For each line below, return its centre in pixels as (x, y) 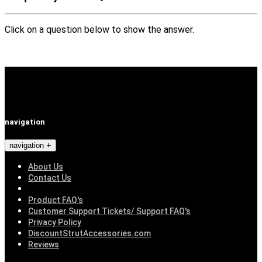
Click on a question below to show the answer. (99, 30)
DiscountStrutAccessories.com (89, 233)
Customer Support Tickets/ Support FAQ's (109, 211)
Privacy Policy (55, 222)
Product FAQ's (56, 200)
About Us (46, 166)
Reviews (44, 244)
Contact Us (50, 177)
